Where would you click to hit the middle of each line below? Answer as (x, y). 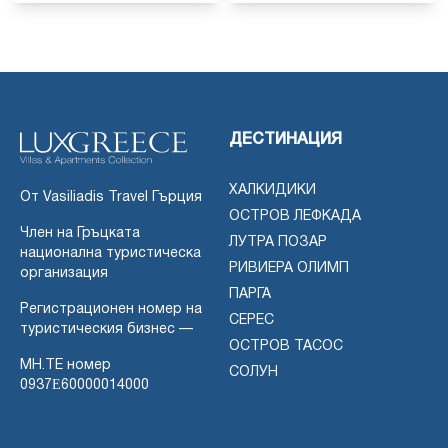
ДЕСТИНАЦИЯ (285, 139)
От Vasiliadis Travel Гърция (111, 197)
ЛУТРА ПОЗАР (278, 242)
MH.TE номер (65, 365)
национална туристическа (110, 253)
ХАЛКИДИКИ (272, 190)
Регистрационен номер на (111, 309)
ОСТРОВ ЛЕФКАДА (295, 216)
